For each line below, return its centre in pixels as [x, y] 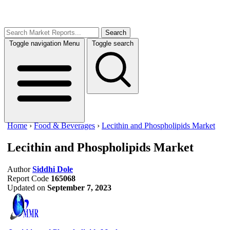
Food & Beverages [64, 126]
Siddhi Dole [53, 169]
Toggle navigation [35, 43]
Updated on [26, 187]
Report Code [28, 178]
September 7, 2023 [79, 187]
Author [19, 169]
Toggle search [113, 43]
